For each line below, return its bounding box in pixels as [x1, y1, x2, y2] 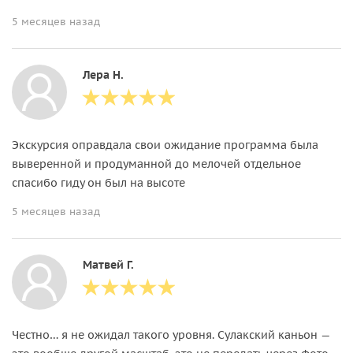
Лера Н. [83, 67, 124, 82]
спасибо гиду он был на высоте [12, 175, 185, 190]
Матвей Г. [83, 257, 134, 272]
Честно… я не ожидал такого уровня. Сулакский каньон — [12, 327, 330, 342]
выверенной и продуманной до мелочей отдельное [12, 156, 301, 171]
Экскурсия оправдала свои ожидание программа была [12, 137, 318, 152]
